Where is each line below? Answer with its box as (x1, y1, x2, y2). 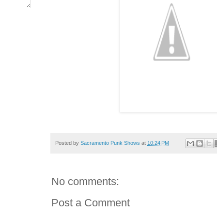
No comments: (51, 175, 119, 187)
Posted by (55, 139, 80, 146)
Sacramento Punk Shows (80, 139, 140, 146)
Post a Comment (51, 196, 130, 209)
